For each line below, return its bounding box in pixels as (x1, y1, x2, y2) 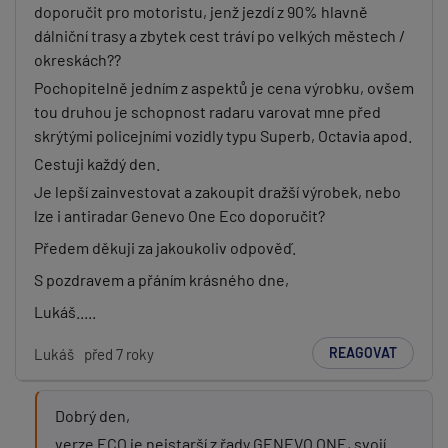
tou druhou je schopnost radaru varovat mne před (34, 102, 381, 121)
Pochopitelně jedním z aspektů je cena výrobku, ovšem (34, 78, 414, 97)
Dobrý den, (55, 406, 130, 425)
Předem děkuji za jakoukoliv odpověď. (34, 238, 296, 257)
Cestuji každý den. (34, 154, 160, 173)
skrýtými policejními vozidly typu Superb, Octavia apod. (34, 126, 412, 145)
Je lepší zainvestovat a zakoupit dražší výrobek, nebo (34, 182, 401, 201)
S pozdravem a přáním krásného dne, (34, 270, 289, 289)
